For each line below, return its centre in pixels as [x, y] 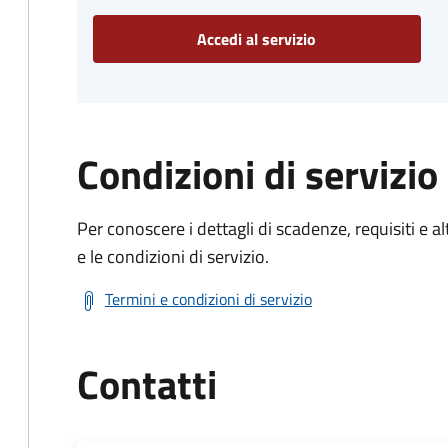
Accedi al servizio [257, 39]
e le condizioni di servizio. [173, 256]
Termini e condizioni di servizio [208, 299]
